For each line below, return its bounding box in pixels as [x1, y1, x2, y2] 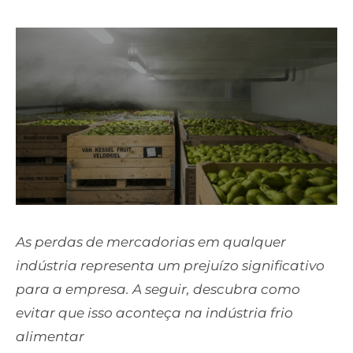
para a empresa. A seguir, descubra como [16, 281, 300, 297]
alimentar [16, 328, 87, 344]
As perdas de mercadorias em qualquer [16, 233, 286, 250]
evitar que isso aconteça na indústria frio [16, 304, 293, 321]
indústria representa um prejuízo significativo [16, 257, 325, 273]
